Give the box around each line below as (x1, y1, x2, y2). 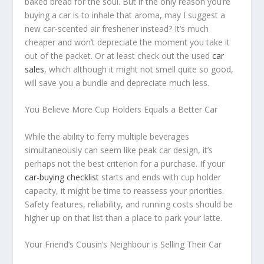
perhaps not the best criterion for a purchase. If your (25, 157, 225, 169)
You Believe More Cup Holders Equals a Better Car (25, 104, 218, 115)
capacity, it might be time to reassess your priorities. (25, 184, 225, 196)
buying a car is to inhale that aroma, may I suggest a (25, 9, 226, 21)
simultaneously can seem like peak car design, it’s (25, 144, 213, 156)
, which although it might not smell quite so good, (44, 63, 234, 75)
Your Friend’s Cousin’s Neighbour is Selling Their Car (25, 239, 222, 250)
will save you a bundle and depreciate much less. (25, 77, 210, 88)
